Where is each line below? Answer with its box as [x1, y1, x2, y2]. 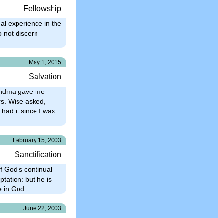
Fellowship [23, 4, 61, 13]
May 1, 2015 [29, 58, 61, 66]
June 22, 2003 [23, 204, 61, 212]
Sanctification [15, 150, 61, 159]
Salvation [29, 72, 61, 81]
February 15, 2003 [13, 136, 61, 144]
